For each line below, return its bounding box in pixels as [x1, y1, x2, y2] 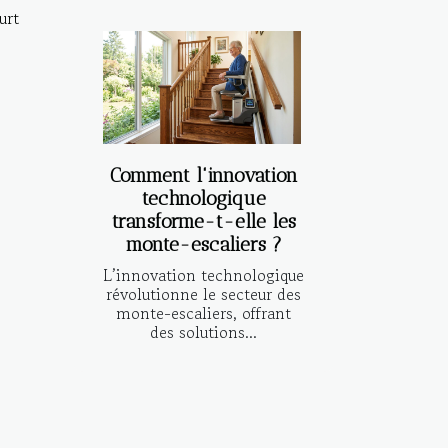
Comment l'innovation [109, 163, 298, 187]
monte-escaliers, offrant [116, 300, 291, 325]
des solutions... [150, 319, 257, 344]
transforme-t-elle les [111, 209, 296, 233]
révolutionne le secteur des [106, 281, 301, 306]
